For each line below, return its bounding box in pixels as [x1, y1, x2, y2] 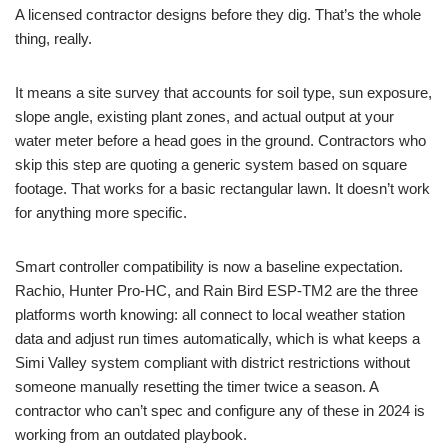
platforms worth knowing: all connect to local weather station [15, 306, 405, 324]
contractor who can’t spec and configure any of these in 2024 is [15, 402, 425, 420]
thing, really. [15, 30, 92, 48]
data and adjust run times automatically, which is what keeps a [15, 330, 420, 348]
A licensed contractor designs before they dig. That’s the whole [15, 6, 421, 24]
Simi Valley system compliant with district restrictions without [15, 354, 410, 372]
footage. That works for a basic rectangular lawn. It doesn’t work [15, 180, 430, 198]
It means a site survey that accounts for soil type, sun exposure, [15, 84, 432, 102]
